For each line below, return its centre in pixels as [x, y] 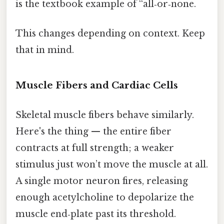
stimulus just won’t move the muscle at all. [112, 165]
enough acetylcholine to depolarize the [105, 198]
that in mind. [45, 50]
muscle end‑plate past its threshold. [96, 214]
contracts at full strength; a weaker [95, 148]
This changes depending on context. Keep [110, 34]
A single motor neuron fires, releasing [102, 181]
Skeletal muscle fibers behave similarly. [105, 115]
